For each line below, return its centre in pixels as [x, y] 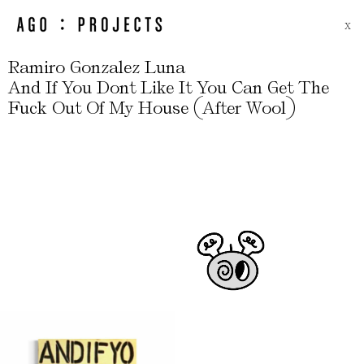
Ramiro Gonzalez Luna [97, 67]
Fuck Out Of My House [101, 108]
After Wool [244, 108]
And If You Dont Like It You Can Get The [169, 87]
